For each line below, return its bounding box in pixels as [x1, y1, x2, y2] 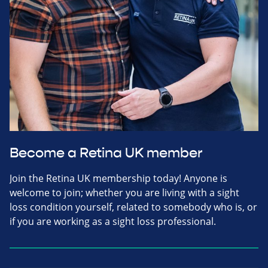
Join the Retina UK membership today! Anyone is [10, 171, 227, 185]
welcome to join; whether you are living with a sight [10, 185, 239, 199]
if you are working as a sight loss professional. [10, 214, 216, 228]
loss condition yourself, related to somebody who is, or [10, 200, 257, 214]
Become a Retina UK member [10, 144, 203, 162]
